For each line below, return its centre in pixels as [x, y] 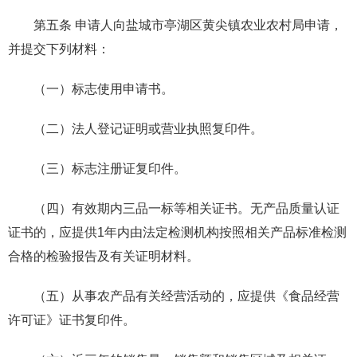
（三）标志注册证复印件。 [110, 168]
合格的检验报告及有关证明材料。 [104, 256]
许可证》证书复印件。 [72, 320]
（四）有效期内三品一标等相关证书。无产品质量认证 [186, 208]
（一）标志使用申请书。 [104, 88]
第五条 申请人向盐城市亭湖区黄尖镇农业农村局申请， [188, 25]
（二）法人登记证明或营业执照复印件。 [148, 128]
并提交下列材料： [59, 49]
